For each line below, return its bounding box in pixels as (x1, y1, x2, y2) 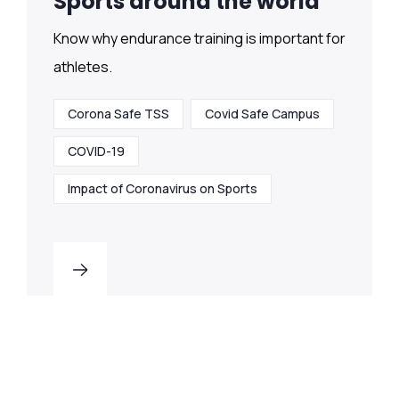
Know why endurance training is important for (53, 28, 346, 49)
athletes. (53, 57, 112, 77)
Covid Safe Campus (205, 105, 320, 123)
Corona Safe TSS (68, 105, 169, 123)
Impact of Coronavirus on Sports (68, 180, 257, 198)
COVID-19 (68, 142, 125, 160)
